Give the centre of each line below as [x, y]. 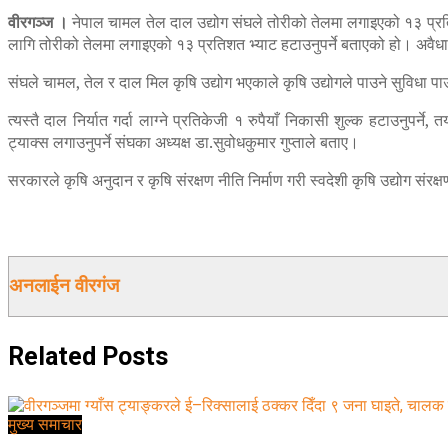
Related [52, 357]
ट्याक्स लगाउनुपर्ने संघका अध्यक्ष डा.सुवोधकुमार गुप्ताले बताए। [183, 141]
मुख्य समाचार [45, 425]
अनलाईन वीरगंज [64, 286]
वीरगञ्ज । [38, 21]
